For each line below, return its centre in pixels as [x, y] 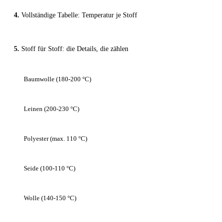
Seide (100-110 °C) [50, 168]
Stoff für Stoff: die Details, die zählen [75, 49]
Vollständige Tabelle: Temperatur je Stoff [79, 15]
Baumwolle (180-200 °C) [57, 79]
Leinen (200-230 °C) [52, 109]
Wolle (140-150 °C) [50, 198]
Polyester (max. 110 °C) [55, 139]
